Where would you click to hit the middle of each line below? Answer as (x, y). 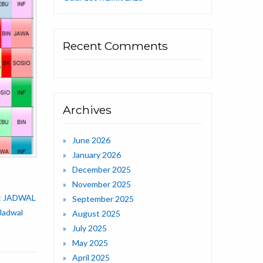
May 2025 (90, 243)
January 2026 (97, 155)
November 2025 (102, 184)
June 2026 (91, 140)
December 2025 (102, 170)
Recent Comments (115, 46)
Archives (87, 110)
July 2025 (90, 228)
